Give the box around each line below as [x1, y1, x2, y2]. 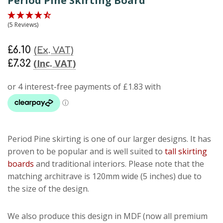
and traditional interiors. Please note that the [34, 158, 204, 169]
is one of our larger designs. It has [81, 133, 211, 144]
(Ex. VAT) [34, 45, 73, 55]
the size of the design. [7, 183, 89, 194]
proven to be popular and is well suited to [7, 145, 165, 157]
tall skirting [165, 145, 207, 157]
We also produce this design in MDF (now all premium [7, 210, 208, 222]
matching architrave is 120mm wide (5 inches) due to [7, 170, 202, 182]
